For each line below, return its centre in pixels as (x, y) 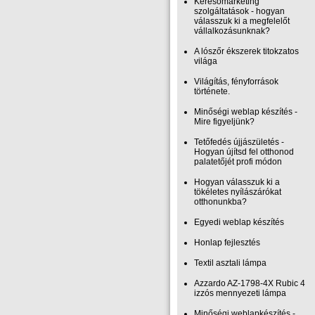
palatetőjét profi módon (238, 162)
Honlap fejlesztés (227, 243)
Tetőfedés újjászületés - (239, 142)
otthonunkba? (220, 202)
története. (212, 91)
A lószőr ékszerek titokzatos (246, 51)
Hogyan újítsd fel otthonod (244, 152)
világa (206, 61)
